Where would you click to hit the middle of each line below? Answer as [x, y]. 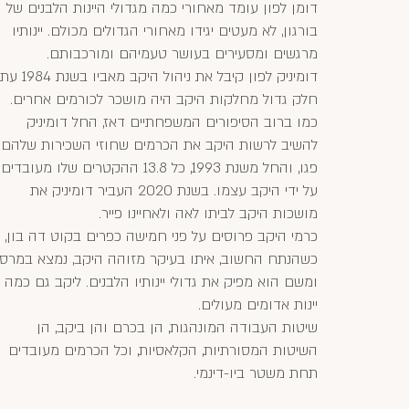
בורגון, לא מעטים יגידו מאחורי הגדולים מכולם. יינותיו [165, 31]
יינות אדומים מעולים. [258, 305]
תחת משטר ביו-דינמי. [256, 373]
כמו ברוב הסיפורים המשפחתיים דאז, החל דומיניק [172, 122]
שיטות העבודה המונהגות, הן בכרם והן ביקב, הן [177, 328]
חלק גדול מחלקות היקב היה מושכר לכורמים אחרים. [164, 100]
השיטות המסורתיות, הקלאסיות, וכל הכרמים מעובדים [163, 351]
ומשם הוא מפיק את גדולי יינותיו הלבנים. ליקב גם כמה [161, 282]
